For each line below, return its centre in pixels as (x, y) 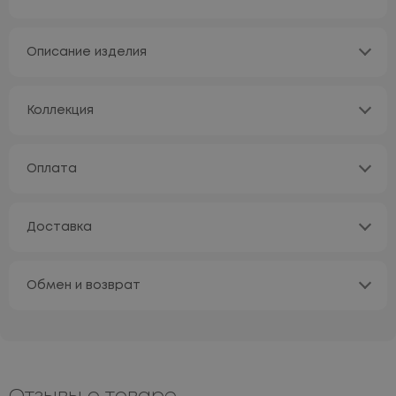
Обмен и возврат (84, 286)
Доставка (59, 228)
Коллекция (60, 111)
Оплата (52, 169)
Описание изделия (87, 53)
